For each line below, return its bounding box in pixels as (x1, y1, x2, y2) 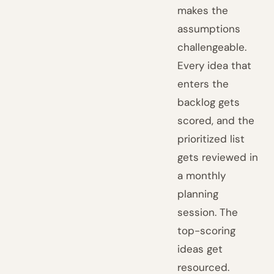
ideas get (177, 242, 223, 256)
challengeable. (177, 40, 247, 54)
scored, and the (177, 114, 255, 127)
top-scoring (177, 224, 236, 237)
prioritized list (177, 132, 245, 146)
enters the (177, 77, 229, 91)
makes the (177, 4, 229, 17)
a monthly (177, 169, 226, 182)
